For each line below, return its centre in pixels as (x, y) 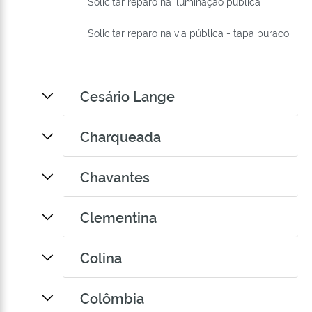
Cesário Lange (127, 96)
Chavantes (115, 177)
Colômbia (112, 298)
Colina (101, 257)
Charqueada (120, 136)
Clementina (118, 217)
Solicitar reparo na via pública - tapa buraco (188, 33)
